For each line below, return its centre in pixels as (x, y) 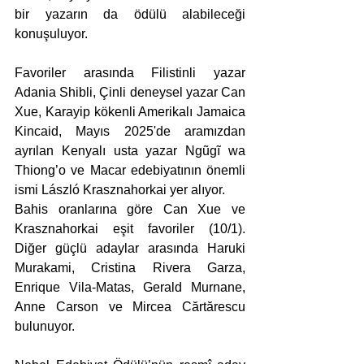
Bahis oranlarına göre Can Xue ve (130, 210)
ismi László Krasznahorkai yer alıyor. (120, 190)
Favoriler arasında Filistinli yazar (130, 73)
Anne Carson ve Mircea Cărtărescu (130, 307)
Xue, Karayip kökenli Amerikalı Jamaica (130, 112)
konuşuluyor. (51, 34)
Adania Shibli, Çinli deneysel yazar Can (130, 93)
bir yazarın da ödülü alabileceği (130, 15)
